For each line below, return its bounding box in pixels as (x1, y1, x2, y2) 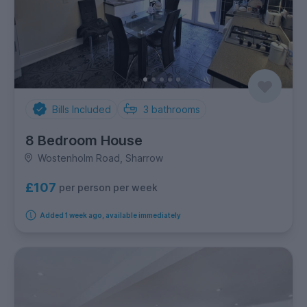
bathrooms (151, 103, 200, 115)
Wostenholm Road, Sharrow (37, 151, 163, 164)
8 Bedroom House (25, 132, 143, 149)
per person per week (59, 182, 158, 194)
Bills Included (51, 103, 111, 115)
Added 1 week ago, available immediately (39, 210, 181, 219)
